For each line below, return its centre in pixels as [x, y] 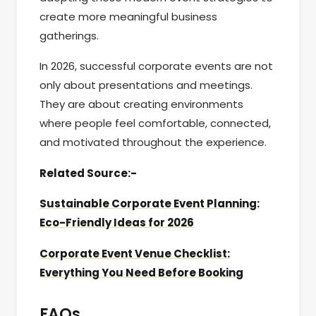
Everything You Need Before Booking [141, 272]
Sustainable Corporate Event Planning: [150, 204]
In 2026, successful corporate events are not [156, 66]
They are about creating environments [141, 104]
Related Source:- [88, 173]
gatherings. [69, 35]
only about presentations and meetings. [146, 85]
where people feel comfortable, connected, [155, 123]
